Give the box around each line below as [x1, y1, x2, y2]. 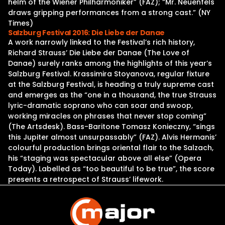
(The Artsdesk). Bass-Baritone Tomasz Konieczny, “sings [8, 122, 215, 132]
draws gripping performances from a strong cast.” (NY [8, 8, 210, 18]
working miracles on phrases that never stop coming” [8, 111, 206, 121]
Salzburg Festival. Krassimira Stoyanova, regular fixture [8, 69, 209, 79]
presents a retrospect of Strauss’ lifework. [8, 174, 163, 184]
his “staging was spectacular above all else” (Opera [8, 153, 201, 163]
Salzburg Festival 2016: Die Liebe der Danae [8, 28, 165, 38]
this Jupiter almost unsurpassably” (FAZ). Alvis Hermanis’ [8, 132, 216, 142]
